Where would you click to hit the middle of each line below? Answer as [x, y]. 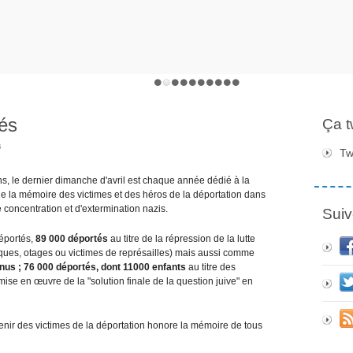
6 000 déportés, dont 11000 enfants [109, 267]
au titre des [212, 267]
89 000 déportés [73, 238]
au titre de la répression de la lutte [183, 238]
